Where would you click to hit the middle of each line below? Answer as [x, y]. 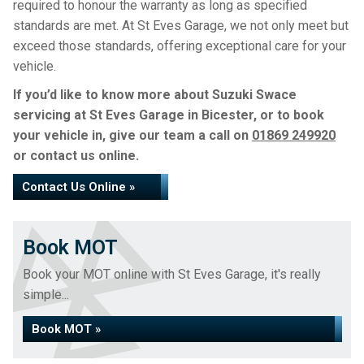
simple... [46, 295]
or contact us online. [76, 156]
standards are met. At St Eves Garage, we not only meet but [181, 26]
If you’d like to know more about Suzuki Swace [155, 95]
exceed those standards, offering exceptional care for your [180, 46]
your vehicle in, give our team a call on [132, 135]
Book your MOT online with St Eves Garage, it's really [172, 274]
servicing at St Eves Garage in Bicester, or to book [169, 115]
